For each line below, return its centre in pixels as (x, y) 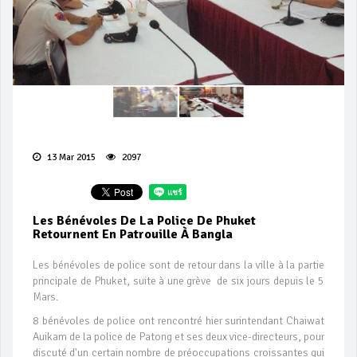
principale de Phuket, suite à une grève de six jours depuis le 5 (178, 281)
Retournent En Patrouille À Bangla (133, 235)
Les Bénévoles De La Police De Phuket (144, 221)
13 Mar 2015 (70, 158)
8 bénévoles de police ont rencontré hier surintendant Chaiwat (178, 321)
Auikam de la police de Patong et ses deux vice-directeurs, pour (178, 337)
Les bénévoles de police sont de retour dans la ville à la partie (178, 265)
